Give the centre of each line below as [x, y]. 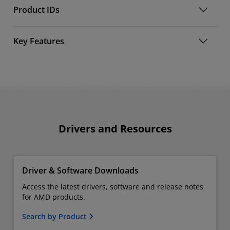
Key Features [39, 41]
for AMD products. [54, 197]
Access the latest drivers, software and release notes [113, 186]
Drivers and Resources [115, 128]
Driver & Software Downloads [80, 170]
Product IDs [36, 10]
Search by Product [55, 216]
